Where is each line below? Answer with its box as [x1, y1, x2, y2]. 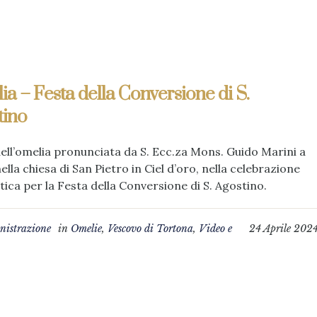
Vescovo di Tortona [107, 222, 193, 235]
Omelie [70, 222, 102, 235]
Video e [198, 222, 232, 235]
